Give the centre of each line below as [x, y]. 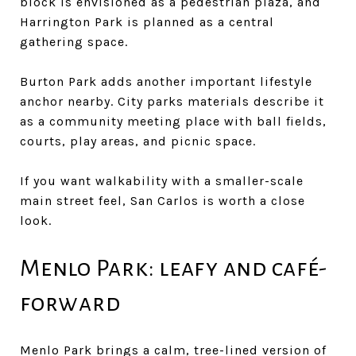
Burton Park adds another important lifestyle [166, 81]
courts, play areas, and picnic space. [138, 141]
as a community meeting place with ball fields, [173, 121]
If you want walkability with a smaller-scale [162, 180]
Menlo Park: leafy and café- [174, 267]
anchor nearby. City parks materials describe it [172, 101]
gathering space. [74, 41]
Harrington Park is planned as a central [147, 21]
